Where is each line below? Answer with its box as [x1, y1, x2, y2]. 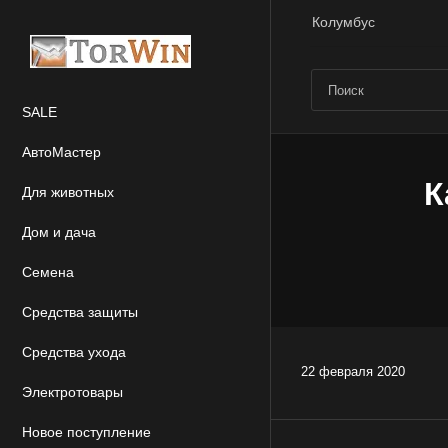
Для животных [22, 184, 114, 200]
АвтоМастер [22, 144, 101, 160]
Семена [22, 264, 74, 280]
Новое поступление [22, 424, 151, 440]
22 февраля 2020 [301, 364, 405, 379]
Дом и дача [22, 224, 96, 240]
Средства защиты [22, 304, 138, 320]
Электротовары [22, 384, 123, 400]
